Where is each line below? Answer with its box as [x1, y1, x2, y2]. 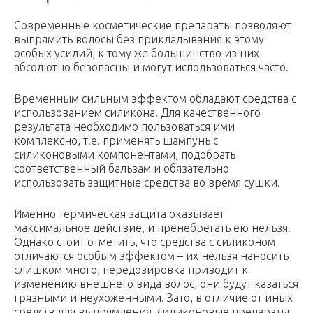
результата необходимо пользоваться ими [14, 120, 235, 133]
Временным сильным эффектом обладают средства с [14, 92, 296, 105]
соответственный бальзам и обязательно [14, 162, 229, 175]
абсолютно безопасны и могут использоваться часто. [14, 61, 289, 74]
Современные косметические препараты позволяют [14, 19, 291, 32]
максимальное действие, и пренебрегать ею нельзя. [14, 221, 291, 235]
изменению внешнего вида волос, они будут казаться [14, 277, 298, 291]
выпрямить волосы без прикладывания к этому [14, 33, 264, 46]
